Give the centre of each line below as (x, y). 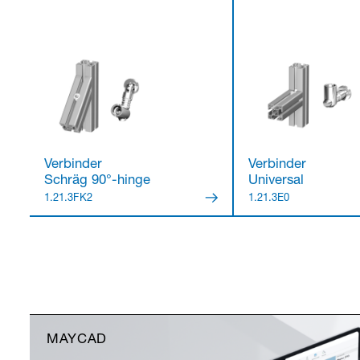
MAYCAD (77, 341)
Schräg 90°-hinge (97, 181)
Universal (276, 181)
